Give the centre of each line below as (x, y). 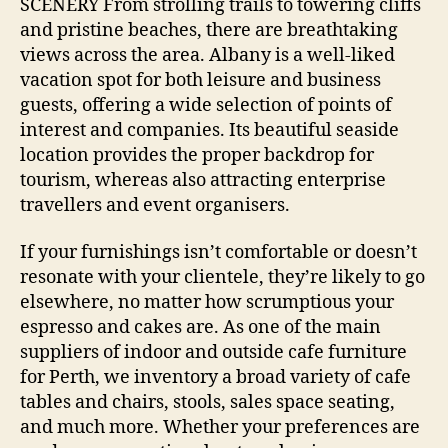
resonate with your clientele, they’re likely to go (222, 278)
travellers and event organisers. (155, 205)
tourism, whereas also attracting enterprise (203, 180)
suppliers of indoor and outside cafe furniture (213, 353)
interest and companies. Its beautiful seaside (209, 130)
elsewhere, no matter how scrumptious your (207, 303)
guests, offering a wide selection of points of (206, 105)
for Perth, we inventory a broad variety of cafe (215, 378)
